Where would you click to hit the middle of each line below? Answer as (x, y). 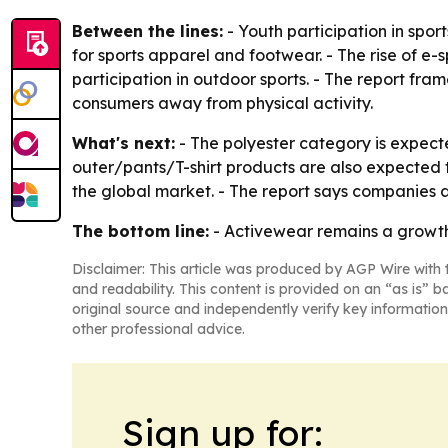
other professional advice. (158, 329)
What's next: (123, 143)
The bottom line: (140, 231)
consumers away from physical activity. (222, 103)
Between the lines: (147, 31)
